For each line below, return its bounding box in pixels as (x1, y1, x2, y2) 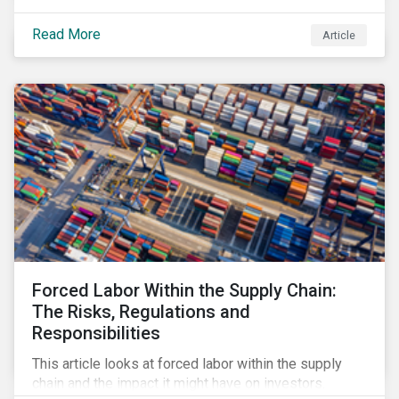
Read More (32, 25, 101, 43)
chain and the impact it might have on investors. (32, 375, 325, 392)
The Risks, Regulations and (32, 301, 250, 322)
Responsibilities (32, 322, 160, 344)
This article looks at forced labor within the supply (32, 355, 342, 372)
